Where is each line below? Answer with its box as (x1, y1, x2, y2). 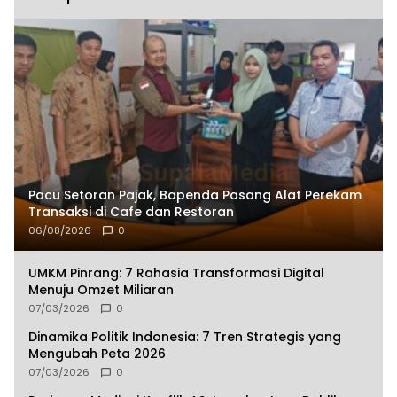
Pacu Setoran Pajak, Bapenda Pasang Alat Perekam (28, 185, 362, 204)
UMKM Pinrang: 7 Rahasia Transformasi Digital (28, 263, 324, 282)
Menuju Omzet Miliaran (28, 280, 174, 299)
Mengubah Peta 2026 (28, 344, 166, 362)
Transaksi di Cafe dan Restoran (28, 202, 234, 221)
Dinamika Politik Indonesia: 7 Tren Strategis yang (28, 327, 341, 346)
